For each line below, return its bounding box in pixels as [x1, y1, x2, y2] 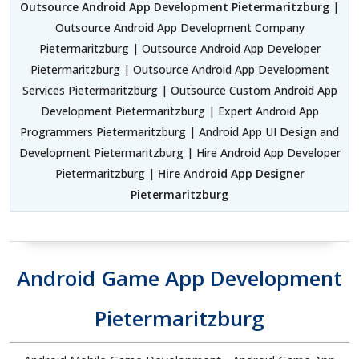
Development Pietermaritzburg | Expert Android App [40, 103, 319, 119]
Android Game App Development [17, 263, 342, 292]
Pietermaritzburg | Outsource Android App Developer [38, 40, 321, 56]
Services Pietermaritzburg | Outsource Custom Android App [22, 82, 337, 98]
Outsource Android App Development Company [54, 19, 305, 35]
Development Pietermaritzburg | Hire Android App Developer [18, 144, 341, 160]
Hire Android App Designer [157, 165, 305, 181]
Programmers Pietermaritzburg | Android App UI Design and [20, 123, 339, 139]
